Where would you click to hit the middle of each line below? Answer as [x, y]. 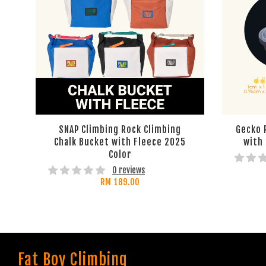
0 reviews [129, 170]
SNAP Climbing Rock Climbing [120, 129]
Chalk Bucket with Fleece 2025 [120, 142]
